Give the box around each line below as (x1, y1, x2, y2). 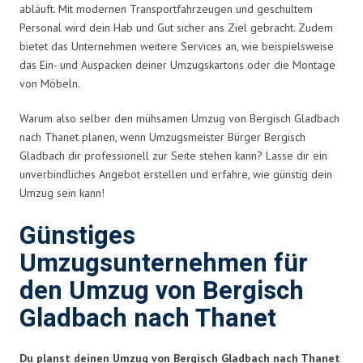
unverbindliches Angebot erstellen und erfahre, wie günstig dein (19, 166, 332, 181)
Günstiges (19, 217, 135, 254)
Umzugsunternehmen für (19, 245, 308, 282)
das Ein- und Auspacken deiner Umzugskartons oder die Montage (19, 57, 335, 72)
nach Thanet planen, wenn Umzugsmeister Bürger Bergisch (19, 129, 305, 144)
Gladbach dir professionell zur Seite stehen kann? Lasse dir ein (19, 147, 327, 163)
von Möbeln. (19, 75, 80, 91)
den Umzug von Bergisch (19, 272, 304, 310)
